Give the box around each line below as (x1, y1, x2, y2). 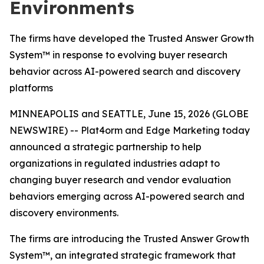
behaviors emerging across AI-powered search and (9, 190, 245, 202)
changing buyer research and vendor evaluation (9, 174, 231, 186)
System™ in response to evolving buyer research (9, 49, 227, 61)
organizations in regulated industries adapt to (9, 157, 220, 169)
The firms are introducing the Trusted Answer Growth (9, 233, 249, 245)
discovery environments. (9, 207, 118, 219)
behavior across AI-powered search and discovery (9, 65, 240, 77)
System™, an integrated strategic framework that (9, 249, 236, 261)
